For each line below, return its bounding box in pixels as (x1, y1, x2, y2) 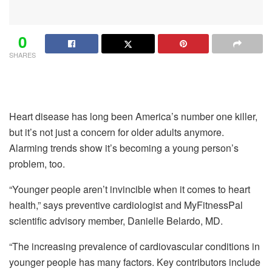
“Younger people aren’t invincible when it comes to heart (9, 182, 250, 196)
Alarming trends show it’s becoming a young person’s (9, 140, 239, 155)
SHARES (9, 49, 36, 59)
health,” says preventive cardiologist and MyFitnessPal (9, 197, 243, 212)
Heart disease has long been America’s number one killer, (9, 109, 257, 123)
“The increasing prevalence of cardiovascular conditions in (9, 239, 260, 253)
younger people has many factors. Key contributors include (9, 254, 260, 269)
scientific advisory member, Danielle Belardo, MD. (9, 213, 228, 228)
